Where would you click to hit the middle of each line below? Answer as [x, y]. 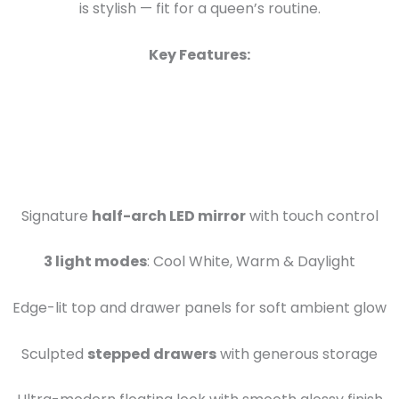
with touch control [312, 216]
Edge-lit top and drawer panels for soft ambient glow [199, 308]
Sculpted [54, 354]
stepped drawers [152, 354]
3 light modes [95, 262]
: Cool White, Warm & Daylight [251, 262]
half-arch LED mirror [168, 216]
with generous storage [297, 354]
